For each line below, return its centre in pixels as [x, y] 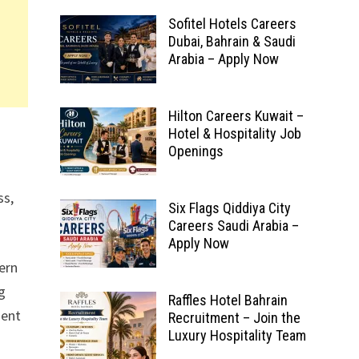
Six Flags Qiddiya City [229, 208]
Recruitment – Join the [234, 318]
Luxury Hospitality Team [237, 335]
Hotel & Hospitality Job [234, 133]
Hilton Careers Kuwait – [236, 116]
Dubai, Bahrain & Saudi [232, 41]
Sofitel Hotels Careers [232, 24]
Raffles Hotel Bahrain [228, 300]
